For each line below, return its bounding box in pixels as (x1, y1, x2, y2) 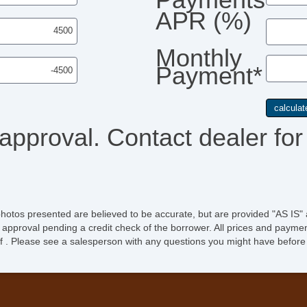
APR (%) (155, 7, 251, 36)
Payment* (155, 62, 262, 90)
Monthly (155, 44, 242, 73)
